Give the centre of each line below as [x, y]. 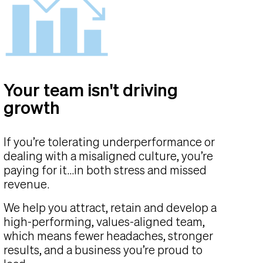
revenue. [26, 184]
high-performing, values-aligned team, [104, 222]
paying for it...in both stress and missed [105, 170]
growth [32, 108]
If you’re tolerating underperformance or [109, 142]
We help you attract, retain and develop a [110, 208]
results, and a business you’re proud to [103, 250]
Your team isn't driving [91, 90]
